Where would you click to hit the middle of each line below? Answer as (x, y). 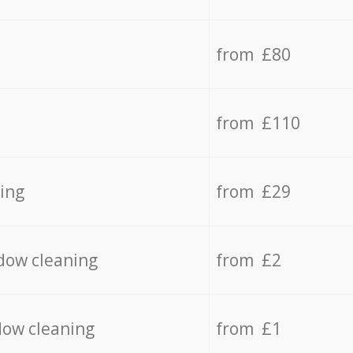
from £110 (258, 123)
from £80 (253, 54)
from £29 (253, 191)
